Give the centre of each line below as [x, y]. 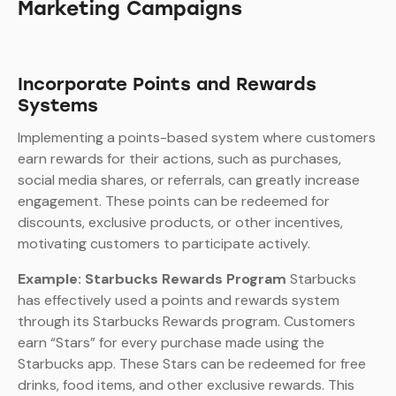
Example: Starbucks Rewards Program [152, 279]
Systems [58, 106]
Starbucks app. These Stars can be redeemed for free [192, 364]
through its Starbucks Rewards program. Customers [187, 322]
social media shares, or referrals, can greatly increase [189, 180]
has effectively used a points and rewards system [179, 301]
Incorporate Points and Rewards [167, 84]
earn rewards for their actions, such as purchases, [179, 159]
